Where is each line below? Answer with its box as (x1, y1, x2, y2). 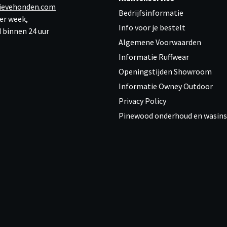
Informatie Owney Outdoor (119, 81, 213, 91)
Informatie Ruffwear (119, 52, 189, 62)
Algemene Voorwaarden (119, 37, 201, 47)
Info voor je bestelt (119, 22, 185, 32)
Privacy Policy (119, 96, 166, 106)
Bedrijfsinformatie (119, 8, 183, 18)
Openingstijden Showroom (119, 66, 212, 77)
